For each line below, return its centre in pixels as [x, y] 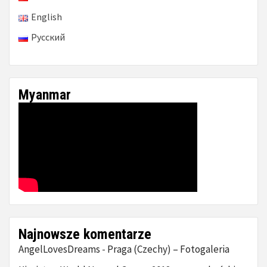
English [46, 17]
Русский [48, 37]
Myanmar [45, 95]
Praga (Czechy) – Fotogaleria [168, 249]
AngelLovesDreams [59, 249]
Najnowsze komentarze [85, 235]
